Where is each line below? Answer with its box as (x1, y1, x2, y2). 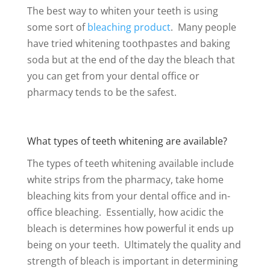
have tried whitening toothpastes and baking (27, 36, 230, 50)
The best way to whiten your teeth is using (27, 4, 218, 17)
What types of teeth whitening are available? (27, 134, 227, 148)
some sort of (27, 20, 87, 34)
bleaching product (87, 20, 171, 34)
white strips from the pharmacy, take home (27, 172, 224, 186)
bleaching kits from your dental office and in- (27, 189, 230, 202)
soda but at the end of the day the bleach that (27, 52, 235, 66)
